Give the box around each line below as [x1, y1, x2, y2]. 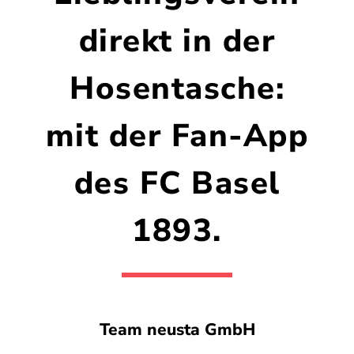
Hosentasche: [70, 66, 284, 110]
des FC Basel [73, 161, 281, 205]
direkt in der [78, 19, 276, 62]
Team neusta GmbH [99, 318, 255, 341]
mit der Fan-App [45, 114, 309, 157]
